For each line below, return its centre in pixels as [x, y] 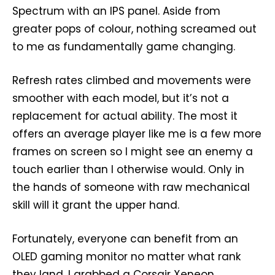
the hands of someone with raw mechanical [131, 188]
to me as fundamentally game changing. [124, 47]
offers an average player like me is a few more [137, 134]
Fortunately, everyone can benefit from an [125, 239]
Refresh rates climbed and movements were [132, 81]
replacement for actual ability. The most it [125, 116]
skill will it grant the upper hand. [96, 205]
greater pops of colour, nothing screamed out [134, 29]
